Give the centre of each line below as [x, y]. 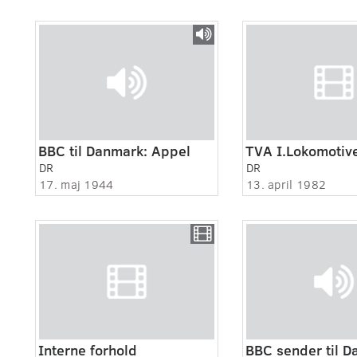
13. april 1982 [286, 184]
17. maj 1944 [76, 184]
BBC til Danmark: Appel [114, 151]
